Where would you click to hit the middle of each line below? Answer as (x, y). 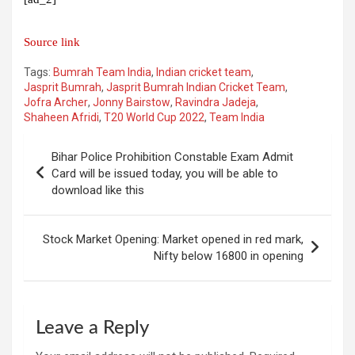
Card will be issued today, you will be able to (165, 173)
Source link (52, 42)
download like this (98, 190)
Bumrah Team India (102, 72)
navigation (68, 170)
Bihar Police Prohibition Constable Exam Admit (172, 157)
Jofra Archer (56, 102)
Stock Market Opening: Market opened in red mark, (173, 239)
